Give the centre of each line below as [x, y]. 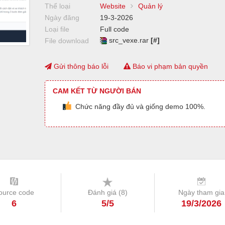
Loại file [57, 29]
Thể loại [58, 6]
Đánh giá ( [104, 192]
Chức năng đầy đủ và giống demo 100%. [140, 106]
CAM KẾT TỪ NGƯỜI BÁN [97, 91]
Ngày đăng [62, 18]
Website [113, 6]
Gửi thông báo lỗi [80, 66]
